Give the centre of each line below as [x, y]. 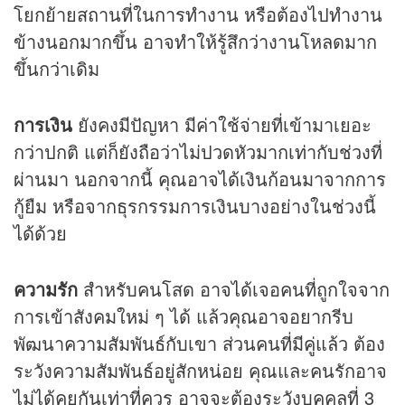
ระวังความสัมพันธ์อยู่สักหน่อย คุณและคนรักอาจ [200, 370]
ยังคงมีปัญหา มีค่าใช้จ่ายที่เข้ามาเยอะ [222, 124]
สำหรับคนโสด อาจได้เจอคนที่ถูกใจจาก [234, 288]
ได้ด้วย [40, 232]
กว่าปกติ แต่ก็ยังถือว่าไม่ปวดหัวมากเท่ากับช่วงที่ [198, 151]
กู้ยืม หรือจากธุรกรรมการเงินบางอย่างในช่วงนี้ [195, 205]
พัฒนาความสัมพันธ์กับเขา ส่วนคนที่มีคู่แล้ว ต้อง [199, 343]
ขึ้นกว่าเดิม [57, 68]
